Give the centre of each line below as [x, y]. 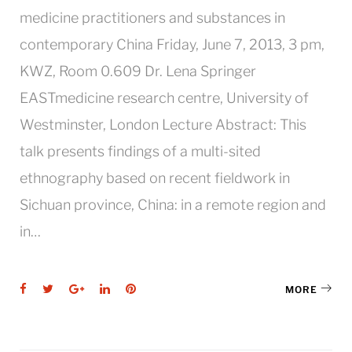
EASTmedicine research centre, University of [164, 98]
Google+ [106, 288]
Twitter [73, 288]
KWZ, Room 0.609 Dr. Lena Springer [138, 71]
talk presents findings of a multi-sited [140, 151]
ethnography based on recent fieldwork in [155, 178]
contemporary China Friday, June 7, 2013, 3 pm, [172, 44]
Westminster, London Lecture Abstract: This [163, 125]
